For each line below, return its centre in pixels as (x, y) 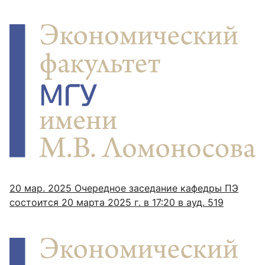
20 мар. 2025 (41, 188)
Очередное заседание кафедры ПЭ (155, 188)
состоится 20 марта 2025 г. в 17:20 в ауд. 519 (117, 203)
